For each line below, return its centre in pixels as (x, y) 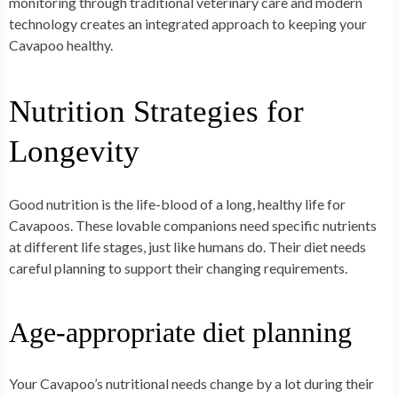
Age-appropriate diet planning (180, 333)
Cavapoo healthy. (61, 45)
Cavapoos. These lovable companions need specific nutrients (193, 226)
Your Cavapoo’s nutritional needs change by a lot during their (191, 384)
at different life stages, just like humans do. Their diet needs (187, 247)
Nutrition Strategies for (156, 112)
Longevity (74, 152)
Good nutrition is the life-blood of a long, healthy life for (177, 204)
